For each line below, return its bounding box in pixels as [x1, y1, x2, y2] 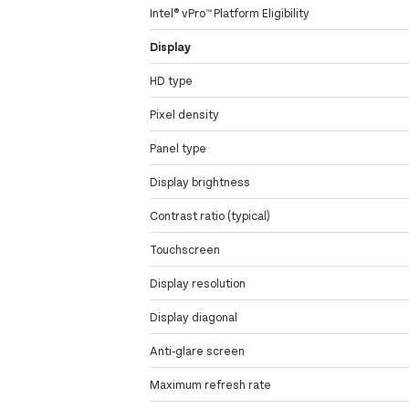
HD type [150, 73, 194, 89]
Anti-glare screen [150, 343, 246, 359]
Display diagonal [150, 309, 238, 325]
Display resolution [150, 276, 246, 291]
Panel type [150, 141, 207, 156]
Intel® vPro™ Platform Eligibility [150, 5, 310, 21]
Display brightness [150, 174, 251, 190]
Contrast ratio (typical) [150, 208, 271, 224]
